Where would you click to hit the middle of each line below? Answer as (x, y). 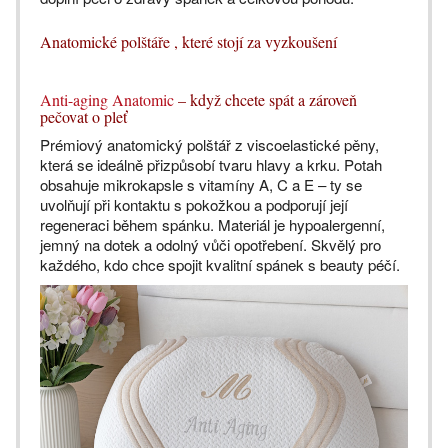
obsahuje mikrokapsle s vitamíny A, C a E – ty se (201, 184)
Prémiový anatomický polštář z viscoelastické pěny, (209, 144)
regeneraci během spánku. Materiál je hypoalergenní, (212, 224)
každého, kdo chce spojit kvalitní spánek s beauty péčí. (220, 264)
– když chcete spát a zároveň (265, 99)
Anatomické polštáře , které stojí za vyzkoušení (188, 41)
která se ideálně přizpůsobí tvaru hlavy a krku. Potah (211, 164)
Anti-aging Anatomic (107, 99)
